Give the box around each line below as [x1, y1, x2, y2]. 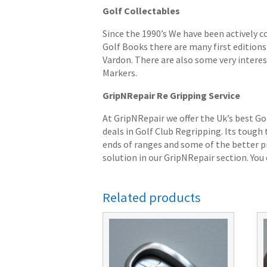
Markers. [103, 66, 137, 79]
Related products [103, 188, 201, 206]
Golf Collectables [103, 4, 180, 17]
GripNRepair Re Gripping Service [103, 89, 240, 101]
